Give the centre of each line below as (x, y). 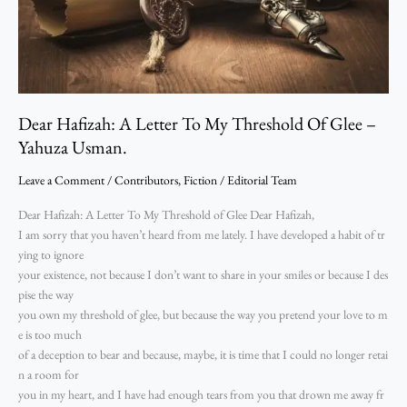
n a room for (50, 374)
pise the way (47, 294)
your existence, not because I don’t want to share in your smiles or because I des (203, 274)
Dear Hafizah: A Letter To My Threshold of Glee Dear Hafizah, (168, 214)
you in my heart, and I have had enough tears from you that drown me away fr (201, 394)
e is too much (51, 334)
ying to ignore (52, 254)
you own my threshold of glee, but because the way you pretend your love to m (203, 314)
